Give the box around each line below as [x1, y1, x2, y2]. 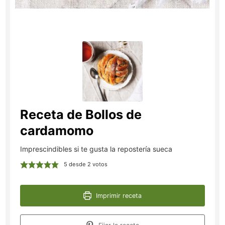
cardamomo [20, 123, 94, 138]
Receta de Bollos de [20, 106, 142, 122]
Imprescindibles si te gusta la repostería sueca [20, 144, 173, 153]
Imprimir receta [94, 191, 142, 199]
